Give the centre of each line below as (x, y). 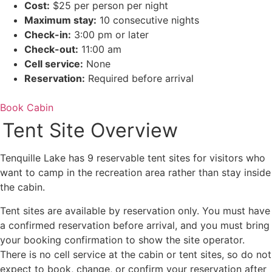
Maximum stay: (60, 20)
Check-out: (51, 49)
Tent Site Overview (90, 131)
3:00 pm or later (110, 35)
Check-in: (48, 35)
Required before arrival (139, 79)
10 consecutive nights (148, 20)
